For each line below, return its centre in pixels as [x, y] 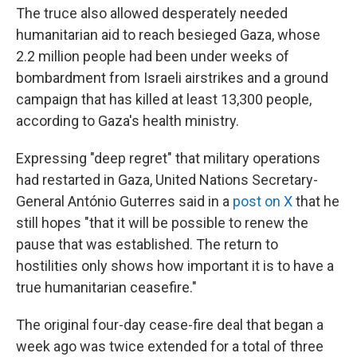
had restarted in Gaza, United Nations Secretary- [167, 180]
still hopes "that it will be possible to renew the [162, 223]
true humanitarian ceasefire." [106, 287]
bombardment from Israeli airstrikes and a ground [172, 78]
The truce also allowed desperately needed [152, 13]
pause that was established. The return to [147, 244]
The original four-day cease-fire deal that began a [170, 325]
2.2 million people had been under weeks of [153, 56]
